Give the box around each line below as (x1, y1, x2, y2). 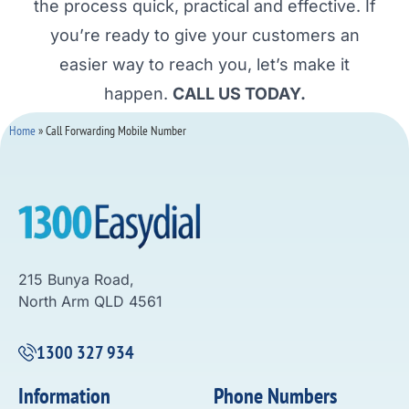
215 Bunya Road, (18, 269, 134, 288)
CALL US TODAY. (172, 83, 306, 103)
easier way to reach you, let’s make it (59, 54, 350, 74)
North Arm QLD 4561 (18, 291, 163, 310)
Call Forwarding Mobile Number (46, 122, 186, 140)
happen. (103, 83, 173, 103)
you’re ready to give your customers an (49, 25, 360, 45)
